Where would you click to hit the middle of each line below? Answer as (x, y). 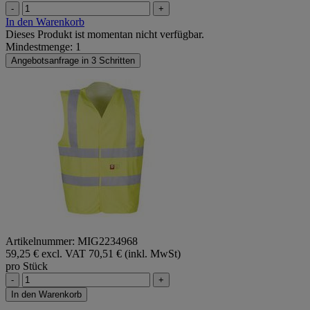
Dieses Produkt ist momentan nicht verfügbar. (105, 34)
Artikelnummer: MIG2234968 (72, 241)
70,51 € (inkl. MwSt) (135, 254)
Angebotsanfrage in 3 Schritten (73, 60)
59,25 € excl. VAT (47, 254)
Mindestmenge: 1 (43, 46)
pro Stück (27, 266)
